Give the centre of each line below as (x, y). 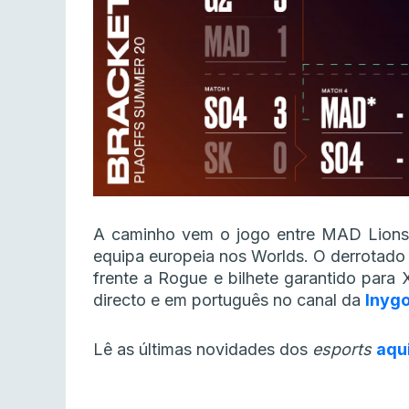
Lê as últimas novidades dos (203, 350)
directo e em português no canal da (229, 300)
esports (344, 350)
